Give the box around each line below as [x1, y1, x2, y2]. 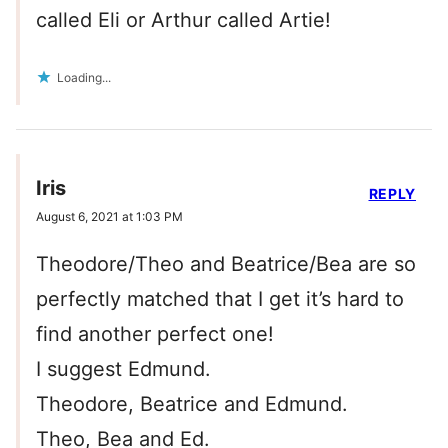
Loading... [57, 70, 111, 86]
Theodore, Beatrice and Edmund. [36, 392, 348, 417]
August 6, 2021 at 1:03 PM [36, 209, 183, 225]
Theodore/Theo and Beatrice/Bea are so [36, 252, 416, 277]
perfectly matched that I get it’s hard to [36, 287, 404, 312]
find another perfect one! [36, 322, 274, 347]
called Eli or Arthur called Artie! [36, 8, 331, 33]
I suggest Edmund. [36, 357, 211, 382]
